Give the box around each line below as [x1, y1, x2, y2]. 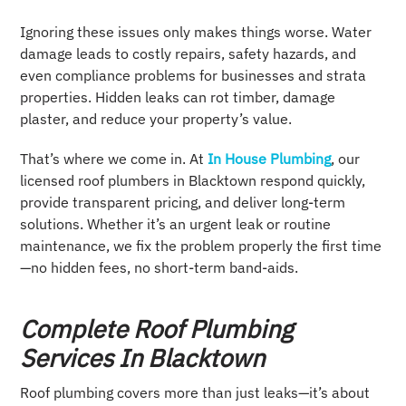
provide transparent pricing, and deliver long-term [20, 192, 346, 211]
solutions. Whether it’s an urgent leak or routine [20, 214, 332, 233]
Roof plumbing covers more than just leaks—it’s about [20, 382, 371, 401]
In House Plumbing [204, 149, 332, 168]
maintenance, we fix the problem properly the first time [20, 236, 382, 255]
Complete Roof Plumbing [20, 312, 294, 344]
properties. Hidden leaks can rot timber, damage [20, 87, 336, 106]
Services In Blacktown [20, 341, 266, 373]
